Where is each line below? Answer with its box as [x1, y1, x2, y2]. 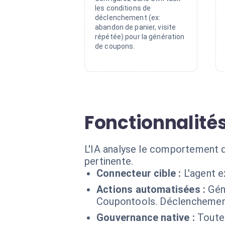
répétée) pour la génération [95, 33, 185, 41]
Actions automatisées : [96, 183, 206, 195]
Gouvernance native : [96, 211, 195, 223]
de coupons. [95, 42, 135, 50]
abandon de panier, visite [95, 23, 176, 31]
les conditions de [95, 4, 151, 12]
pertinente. [84, 155, 134, 167]
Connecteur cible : [96, 167, 181, 179]
